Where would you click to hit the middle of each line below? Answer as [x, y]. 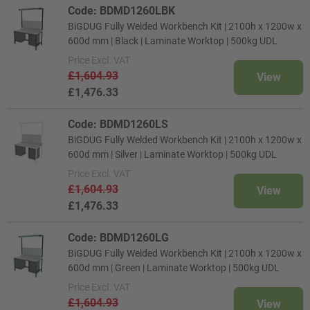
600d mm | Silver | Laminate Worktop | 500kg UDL [172, 154]
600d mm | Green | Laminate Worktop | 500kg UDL [174, 268]
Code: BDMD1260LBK [121, 11]
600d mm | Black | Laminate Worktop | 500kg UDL [173, 41]
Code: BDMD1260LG [118, 238]
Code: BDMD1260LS [118, 124]
